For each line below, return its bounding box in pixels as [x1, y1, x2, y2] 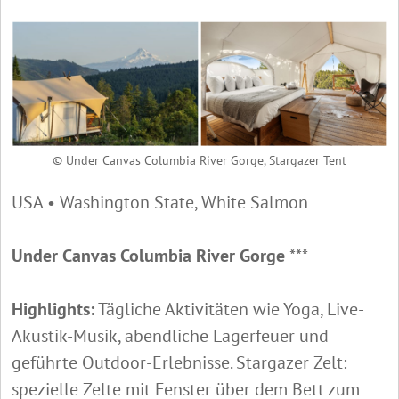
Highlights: [12, 297, 94, 322]
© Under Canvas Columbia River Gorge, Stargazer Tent [53, 152, 346, 169]
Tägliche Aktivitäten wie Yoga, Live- [94, 297, 364, 322]
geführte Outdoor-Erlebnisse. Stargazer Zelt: [12, 351, 346, 375]
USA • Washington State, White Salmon [12, 191, 313, 215]
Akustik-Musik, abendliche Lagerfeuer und [12, 324, 329, 348]
